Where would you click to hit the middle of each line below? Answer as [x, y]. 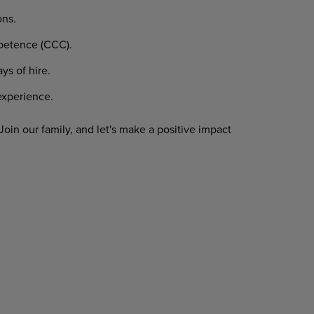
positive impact [194, 129]
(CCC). [55, 44]
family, [57, 129]
